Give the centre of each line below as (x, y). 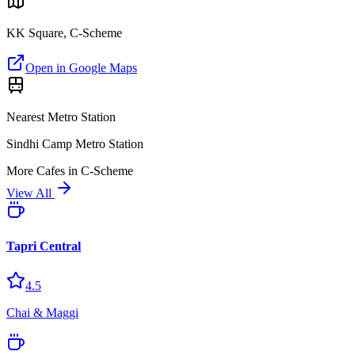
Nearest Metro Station (61, 117)
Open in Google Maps (81, 68)
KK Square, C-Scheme (64, 33)
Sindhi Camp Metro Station (75, 144)
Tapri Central (44, 246)
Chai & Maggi (42, 312)
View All (31, 193)
